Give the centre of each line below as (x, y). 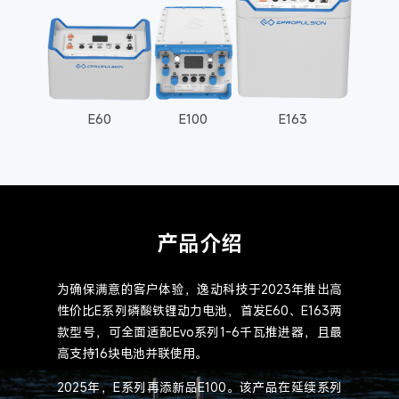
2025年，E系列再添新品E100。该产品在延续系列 (199, 387)
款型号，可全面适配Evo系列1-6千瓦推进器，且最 (199, 331)
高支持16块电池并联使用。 (132, 353)
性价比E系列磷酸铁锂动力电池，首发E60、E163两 (199, 310)
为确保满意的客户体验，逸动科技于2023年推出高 (199, 289)
